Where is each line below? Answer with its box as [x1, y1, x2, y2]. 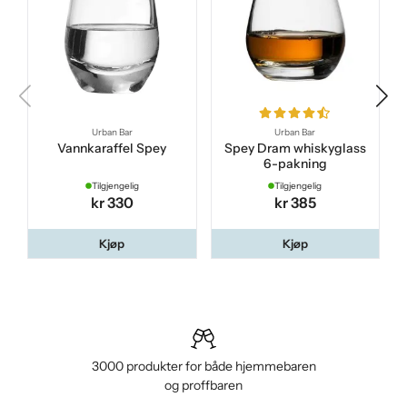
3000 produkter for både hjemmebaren [91, 358, 316, 375]
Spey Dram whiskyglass [223, 141, 366, 156]
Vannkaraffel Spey [57, 141, 167, 156]
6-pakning [263, 156, 327, 172]
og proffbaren [164, 377, 243, 394]
